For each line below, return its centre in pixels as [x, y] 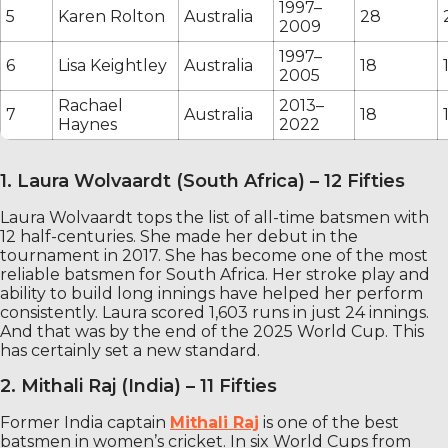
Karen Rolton [111, 16]
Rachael [90, 105]
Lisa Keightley [112, 65]
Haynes [87, 124]
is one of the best [329, 422]
